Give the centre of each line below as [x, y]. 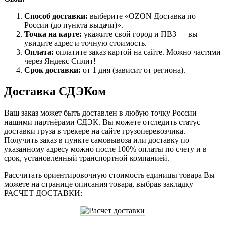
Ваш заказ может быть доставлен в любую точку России [100, 113]
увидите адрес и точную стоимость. [85, 43]
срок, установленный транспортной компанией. [87, 158]
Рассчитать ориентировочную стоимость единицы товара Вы [109, 175]
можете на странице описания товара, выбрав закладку [99, 184]
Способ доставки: [56, 16]
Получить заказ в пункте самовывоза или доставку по [97, 140]
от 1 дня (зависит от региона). [133, 70]
